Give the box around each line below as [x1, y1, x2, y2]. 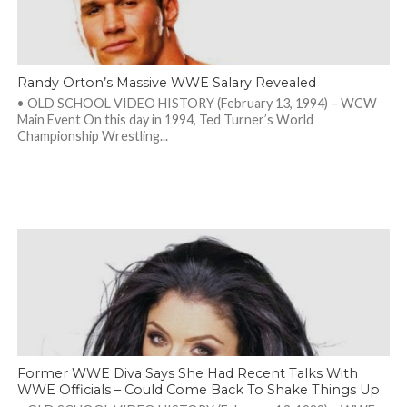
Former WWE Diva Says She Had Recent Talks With [16, 365, 358, 382]
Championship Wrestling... [16, 128, 168, 144]
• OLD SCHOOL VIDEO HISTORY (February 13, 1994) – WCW [16, 95, 377, 111]
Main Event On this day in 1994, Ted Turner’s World [16, 112, 313, 127]
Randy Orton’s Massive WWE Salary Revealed [16, 74, 316, 91]
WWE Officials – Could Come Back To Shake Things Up [16, 382, 380, 398]
